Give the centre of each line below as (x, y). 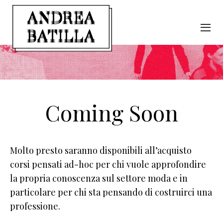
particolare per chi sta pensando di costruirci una (111, 192)
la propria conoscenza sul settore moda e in (99, 178)
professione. (35, 206)
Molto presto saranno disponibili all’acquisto (101, 151)
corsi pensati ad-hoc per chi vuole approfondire (108, 165)
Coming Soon (111, 112)
